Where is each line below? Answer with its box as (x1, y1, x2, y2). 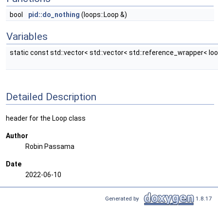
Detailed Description (6, 91, 96, 103)
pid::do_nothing (28, 11, 80, 18)
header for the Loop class (6, 114, 86, 123)
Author (6, 132, 28, 140)
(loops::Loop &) (80, 11, 127, 18)
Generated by (105, 195, 142, 202)
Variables (6, 31, 48, 42)
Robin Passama (25, 143, 74, 151)
